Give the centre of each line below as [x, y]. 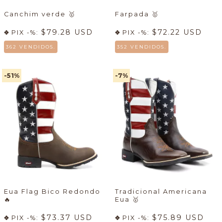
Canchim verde [36, 14]
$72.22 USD [177, 32]
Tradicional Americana [161, 192]
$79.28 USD [67, 32]
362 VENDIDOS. [31, 47]
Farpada [133, 14]
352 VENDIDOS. [142, 47]
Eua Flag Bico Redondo [52, 192]
